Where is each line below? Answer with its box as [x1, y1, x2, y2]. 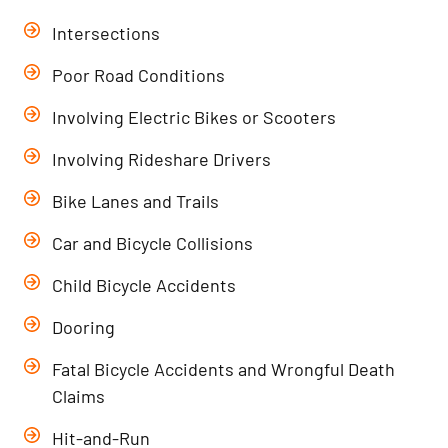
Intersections [52, 22, 161, 44]
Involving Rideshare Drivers [52, 148, 272, 170]
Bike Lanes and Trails [52, 190, 220, 212]
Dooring [52, 316, 116, 338]
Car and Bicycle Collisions [52, 232, 254, 254]
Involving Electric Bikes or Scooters [52, 106, 337, 128]
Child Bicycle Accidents [52, 274, 237, 296]
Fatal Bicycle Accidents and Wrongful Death [52, 358, 396, 380]
